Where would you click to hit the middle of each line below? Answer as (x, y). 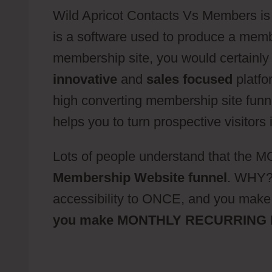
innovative (85, 79)
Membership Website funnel (140, 178)
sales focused (191, 79)
